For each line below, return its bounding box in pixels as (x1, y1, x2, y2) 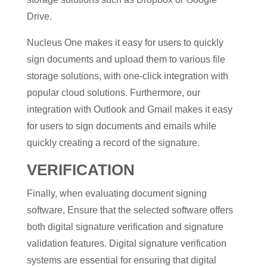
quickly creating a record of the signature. (26, 138, 200, 148)
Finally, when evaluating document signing (26, 188, 207, 198)
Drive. (26, 11, 52, 21)
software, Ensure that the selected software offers (26, 205, 233, 215)
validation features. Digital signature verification (26, 238, 226, 249)
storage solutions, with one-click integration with (26, 71, 228, 81)
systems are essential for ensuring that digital (26, 255, 216, 265)
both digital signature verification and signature (26, 222, 223, 232)
